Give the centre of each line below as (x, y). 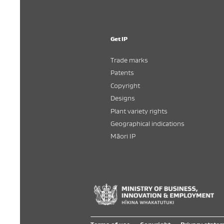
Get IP (119, 38)
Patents (122, 72)
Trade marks (129, 59)
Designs (122, 98)
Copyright (125, 85)
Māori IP (123, 136)
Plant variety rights (139, 110)
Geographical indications (147, 123)
